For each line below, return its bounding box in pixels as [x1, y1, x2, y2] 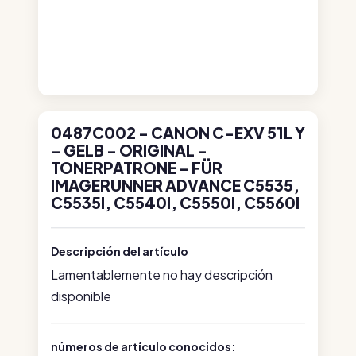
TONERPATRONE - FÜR [51, 158, 222, 177]
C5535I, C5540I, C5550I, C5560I [51, 193, 300, 212]
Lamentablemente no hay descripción [51, 266, 273, 283]
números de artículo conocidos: [51, 339, 236, 354]
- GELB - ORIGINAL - [51, 141, 207, 160]
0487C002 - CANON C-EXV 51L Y [51, 123, 305, 142]
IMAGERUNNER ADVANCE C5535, [51, 176, 300, 195]
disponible [51, 288, 111, 304]
